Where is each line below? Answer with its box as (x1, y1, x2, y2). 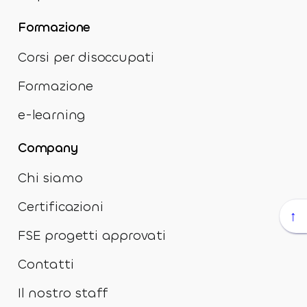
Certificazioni (18, 197, 103, 215)
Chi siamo (18, 169, 83, 186)
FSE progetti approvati (18, 226, 166, 244)
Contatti (18, 255, 74, 273)
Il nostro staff (18, 284, 109, 302)
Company (18, 138, 79, 156)
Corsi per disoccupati (18, 48, 155, 66)
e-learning (18, 106, 86, 123)
